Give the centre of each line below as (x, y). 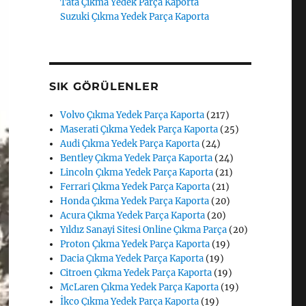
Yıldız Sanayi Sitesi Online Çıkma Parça (144, 229)
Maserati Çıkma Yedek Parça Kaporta (139, 129)
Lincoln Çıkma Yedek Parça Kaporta (137, 172)
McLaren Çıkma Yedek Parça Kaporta (140, 287)
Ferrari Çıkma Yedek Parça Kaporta (135, 186)
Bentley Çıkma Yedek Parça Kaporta (137, 158)
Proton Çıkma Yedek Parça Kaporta (135, 244)
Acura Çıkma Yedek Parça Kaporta (133, 215)
